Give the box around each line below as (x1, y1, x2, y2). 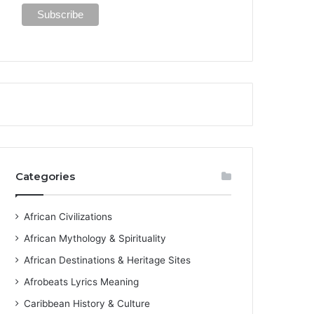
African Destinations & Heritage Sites (24, 254, 191, 266)
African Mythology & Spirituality (24, 232, 167, 244)
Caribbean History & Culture (24, 297, 151, 309)
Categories (15, 169, 76, 183)
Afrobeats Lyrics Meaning (24, 275, 139, 287)
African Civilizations (24, 210, 113, 222)
